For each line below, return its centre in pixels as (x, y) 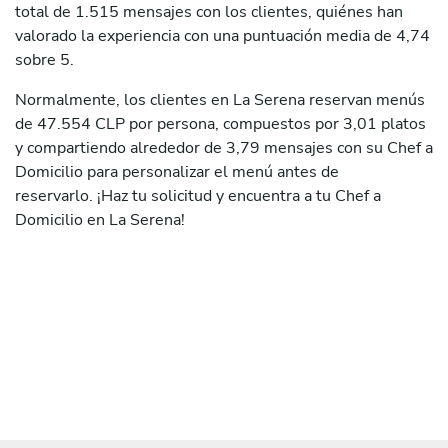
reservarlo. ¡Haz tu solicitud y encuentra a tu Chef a (198, 196)
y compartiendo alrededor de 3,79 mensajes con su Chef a (224, 148)
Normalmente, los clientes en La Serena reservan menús (220, 100)
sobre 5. (44, 60)
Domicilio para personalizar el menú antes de (177, 172)
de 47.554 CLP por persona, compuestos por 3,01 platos (220, 124)
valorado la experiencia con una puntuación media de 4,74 (222, 36)
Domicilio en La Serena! (100, 220)
